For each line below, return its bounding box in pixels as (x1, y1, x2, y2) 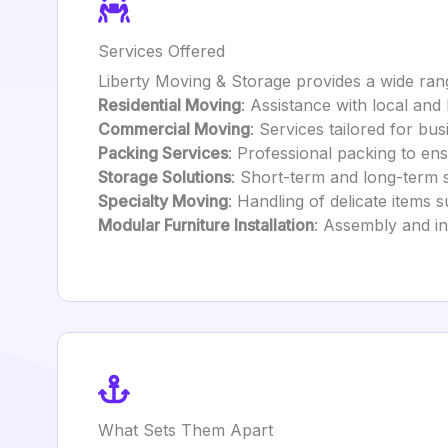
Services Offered (98, 41, 225, 61)
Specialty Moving (98, 191, 228, 211)
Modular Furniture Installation (98, 215, 314, 235)
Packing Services (98, 143, 228, 163)
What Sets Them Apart (98, 420, 273, 440)
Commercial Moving (98, 119, 250, 139)
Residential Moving (98, 95, 241, 115)
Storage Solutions (98, 167, 231, 187)
